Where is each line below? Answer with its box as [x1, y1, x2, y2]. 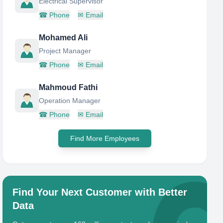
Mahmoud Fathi [39, 83, 98, 92]
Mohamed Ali [39, 33, 88, 42]
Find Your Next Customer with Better [12, 187, 188, 198]
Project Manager [39, 47, 92, 55]
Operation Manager [39, 97, 101, 105]
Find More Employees [70, 134, 140, 142]
